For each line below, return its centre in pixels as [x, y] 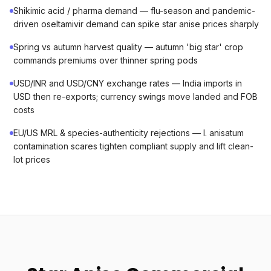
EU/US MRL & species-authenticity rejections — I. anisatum [129, 133]
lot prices [32, 159]
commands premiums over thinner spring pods [106, 60]
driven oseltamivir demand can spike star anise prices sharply [136, 24]
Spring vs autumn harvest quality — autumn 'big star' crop [128, 47]
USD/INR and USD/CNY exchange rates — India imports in [128, 83]
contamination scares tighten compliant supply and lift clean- [133, 146]
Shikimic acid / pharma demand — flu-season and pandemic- [134, 11]
